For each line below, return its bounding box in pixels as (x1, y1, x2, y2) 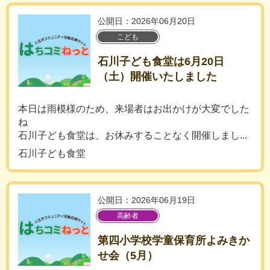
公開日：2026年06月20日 (98, 16, 195, 26)
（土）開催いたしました (98, 71, 217, 83)
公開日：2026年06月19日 (98, 195, 195, 205)
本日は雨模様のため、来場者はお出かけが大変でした (18, 104, 250, 114)
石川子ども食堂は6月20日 (98, 55, 224, 67)
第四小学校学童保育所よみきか (98, 234, 250, 246)
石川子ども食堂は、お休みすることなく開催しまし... (18, 130, 247, 140)
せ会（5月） (98, 250, 158, 262)
